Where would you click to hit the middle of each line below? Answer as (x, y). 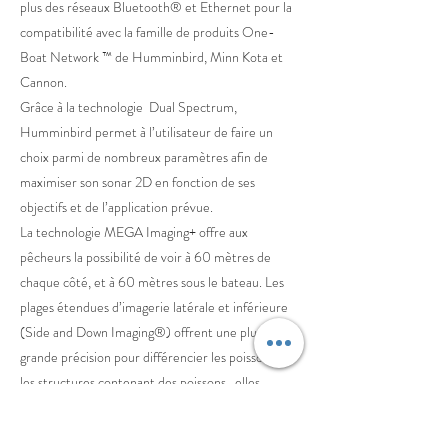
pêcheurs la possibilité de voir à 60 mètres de (145, 257)
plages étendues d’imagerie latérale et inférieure (154, 307)
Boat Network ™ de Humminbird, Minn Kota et (151, 57)
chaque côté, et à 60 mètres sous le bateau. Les (152, 282)
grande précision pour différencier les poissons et (155, 357)
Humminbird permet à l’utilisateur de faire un (146, 132)
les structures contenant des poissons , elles (140, 382)
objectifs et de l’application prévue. (116, 207)
